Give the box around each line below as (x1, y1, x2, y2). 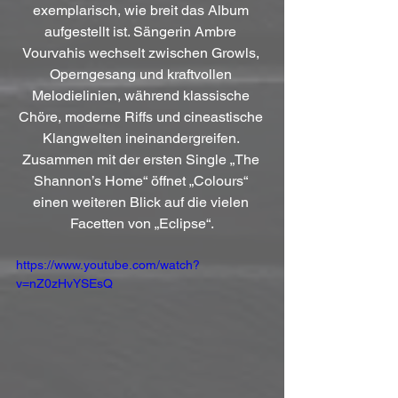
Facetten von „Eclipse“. (70, 215, 214, 233)
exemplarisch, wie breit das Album (32, 2, 252, 20)
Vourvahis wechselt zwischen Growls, (21, 44, 263, 62)
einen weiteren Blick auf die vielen (32, 194, 252, 211)
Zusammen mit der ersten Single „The (21, 151, 263, 169)
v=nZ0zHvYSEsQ (16, 276, 113, 291)
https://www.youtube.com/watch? (16, 258, 200, 273)
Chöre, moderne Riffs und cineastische (18, 108, 267, 126)
